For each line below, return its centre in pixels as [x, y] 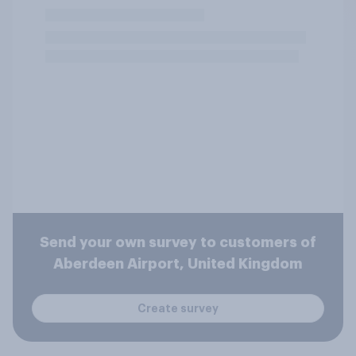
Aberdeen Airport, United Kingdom [178, 264]
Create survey [178, 308]
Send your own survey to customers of [178, 242]
